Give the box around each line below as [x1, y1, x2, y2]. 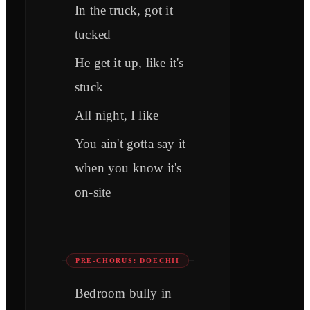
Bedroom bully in [75, 286, 172, 301]
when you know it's [75, 161, 182, 176]
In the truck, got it [75, 3, 173, 18]
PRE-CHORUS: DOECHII [75, 257, 180, 265]
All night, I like [75, 108, 159, 123]
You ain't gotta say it [75, 136, 186, 152]
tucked [75, 27, 111, 42]
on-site [75, 185, 111, 200]
